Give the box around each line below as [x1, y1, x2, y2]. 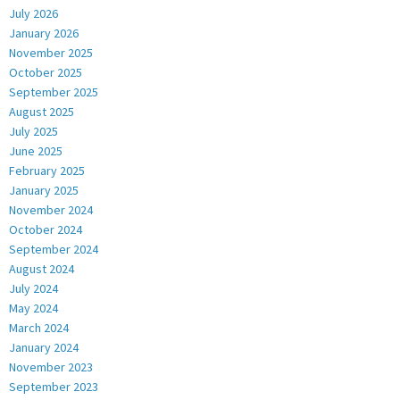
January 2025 [9, 181, 79, 198]
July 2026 [9, 4, 58, 21]
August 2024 [9, 260, 74, 277]
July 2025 [9, 122, 58, 139]
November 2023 [9, 358, 93, 375]
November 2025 [9, 44, 93, 61]
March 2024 [9, 319, 69, 336]
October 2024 [9, 221, 82, 237]
